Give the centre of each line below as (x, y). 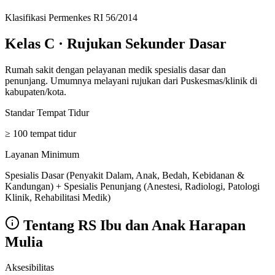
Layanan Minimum (42, 154)
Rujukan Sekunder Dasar (147, 43)
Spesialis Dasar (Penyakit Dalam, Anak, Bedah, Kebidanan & (125, 175)
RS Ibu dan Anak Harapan (162, 225)
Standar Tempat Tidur (47, 112)
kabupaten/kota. (36, 91)
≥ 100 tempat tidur (41, 133)
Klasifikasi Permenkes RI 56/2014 (71, 17)
